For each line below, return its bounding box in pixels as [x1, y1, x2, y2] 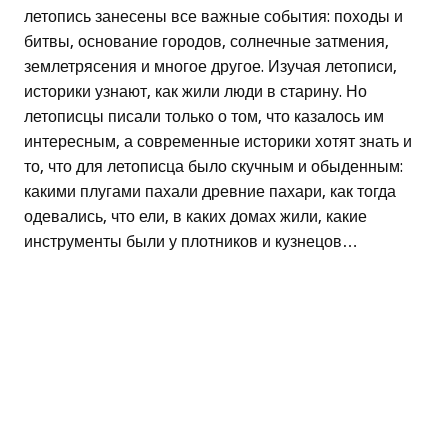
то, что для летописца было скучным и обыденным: [24, 157, 403, 177]
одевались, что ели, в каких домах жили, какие [24, 207, 367, 227]
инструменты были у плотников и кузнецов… [24, 232, 358, 252]
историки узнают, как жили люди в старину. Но [24, 82, 367, 102]
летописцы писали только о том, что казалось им [24, 107, 384, 127]
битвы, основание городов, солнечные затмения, [24, 32, 389, 52]
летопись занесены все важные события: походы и [24, 7, 403, 27]
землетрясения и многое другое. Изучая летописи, [24, 57, 397, 77]
